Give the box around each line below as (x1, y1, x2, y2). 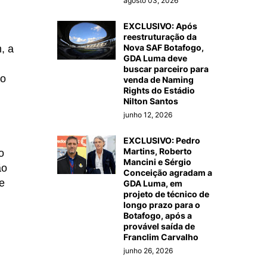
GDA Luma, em (123, 178, 182, 188)
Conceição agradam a (123, 167, 212, 178)
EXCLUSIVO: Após (123, 20, 197, 31)
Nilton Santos (123, 95, 178, 106)
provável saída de (123, 221, 195, 231)
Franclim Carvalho (123, 231, 198, 242)
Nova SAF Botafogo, (123, 42, 204, 52)
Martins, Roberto (123, 145, 192, 156)
